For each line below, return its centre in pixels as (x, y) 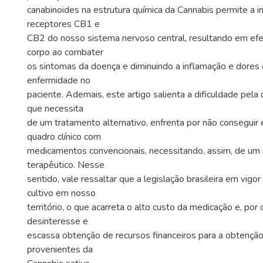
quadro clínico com (64, 137)
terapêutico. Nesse (66, 165)
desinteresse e (58, 221)
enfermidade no (59, 80)
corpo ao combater (65, 52)
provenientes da (60, 249)
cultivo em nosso (61, 193)
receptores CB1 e (63, 24)
